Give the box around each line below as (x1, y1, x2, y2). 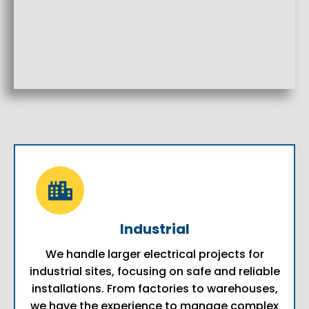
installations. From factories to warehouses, (31, 281, 278, 297)
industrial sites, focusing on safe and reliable (29, 263, 280, 280)
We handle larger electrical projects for (45, 246, 264, 263)
